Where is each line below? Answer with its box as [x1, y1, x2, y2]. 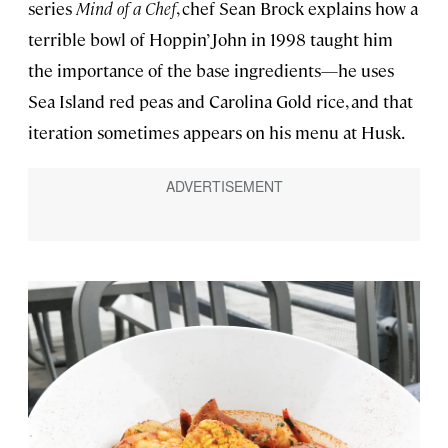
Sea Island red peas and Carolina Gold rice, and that [28, 89, 413, 112]
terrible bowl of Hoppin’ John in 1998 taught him [28, 27, 393, 50]
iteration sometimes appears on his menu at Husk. [28, 120, 405, 143]
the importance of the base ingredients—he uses [28, 58, 394, 81]
